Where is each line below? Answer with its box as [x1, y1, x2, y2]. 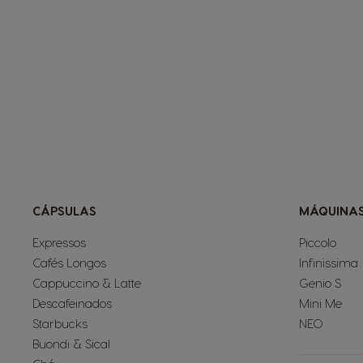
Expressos [32, 235, 86, 250]
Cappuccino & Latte [32, 275, 141, 290]
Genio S [298, 275, 341, 290]
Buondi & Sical [32, 336, 110, 351]
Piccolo [298, 235, 336, 250]
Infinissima [298, 255, 358, 270]
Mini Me [298, 296, 342, 310]
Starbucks [32, 316, 88, 331]
